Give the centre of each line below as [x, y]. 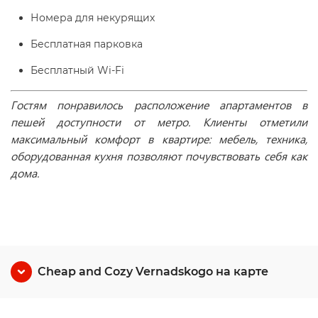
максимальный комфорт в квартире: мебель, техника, [159, 139]
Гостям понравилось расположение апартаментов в [159, 105]
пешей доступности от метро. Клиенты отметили [159, 122]
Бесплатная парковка [87, 44]
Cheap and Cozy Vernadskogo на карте [153, 272]
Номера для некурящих [93, 18]
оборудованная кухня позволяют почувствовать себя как [159, 156]
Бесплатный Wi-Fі [77, 70]
